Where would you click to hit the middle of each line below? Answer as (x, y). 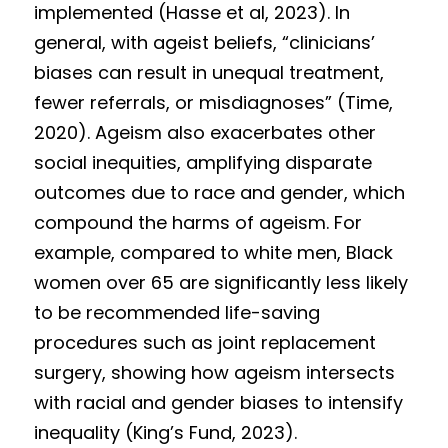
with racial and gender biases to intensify (218, 402)
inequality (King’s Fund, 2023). (165, 432)
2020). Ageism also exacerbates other (205, 132)
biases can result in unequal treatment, (209, 72)
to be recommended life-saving (177, 312)
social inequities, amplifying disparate (203, 162)
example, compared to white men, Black (213, 252)
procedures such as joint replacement (205, 342)
